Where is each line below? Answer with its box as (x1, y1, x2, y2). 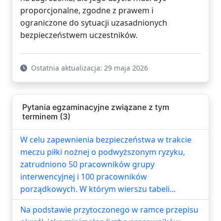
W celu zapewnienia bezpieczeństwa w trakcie (20, 134, 191, 145)
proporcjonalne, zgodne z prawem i (20, 4, 153, 16)
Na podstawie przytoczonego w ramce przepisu (20, 204, 198, 215)
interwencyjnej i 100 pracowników (20, 171, 147, 182)
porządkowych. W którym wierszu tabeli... (20, 183, 176, 194)
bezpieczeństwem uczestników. (20, 29, 138, 40)
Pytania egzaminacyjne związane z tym (22, 102, 169, 112)
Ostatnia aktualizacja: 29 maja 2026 (29, 63, 148, 73)
